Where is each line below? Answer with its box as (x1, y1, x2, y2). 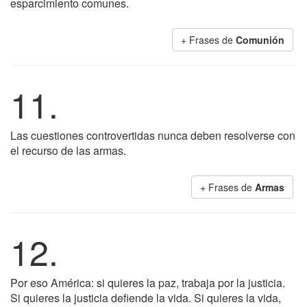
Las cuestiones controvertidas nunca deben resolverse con (10, 127, 295, 143)
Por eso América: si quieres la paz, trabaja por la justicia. (10, 275, 285, 291)
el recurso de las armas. (10, 143, 126, 158)
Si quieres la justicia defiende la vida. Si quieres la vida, (10, 290, 281, 306)
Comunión (236, 33, 284, 47)
